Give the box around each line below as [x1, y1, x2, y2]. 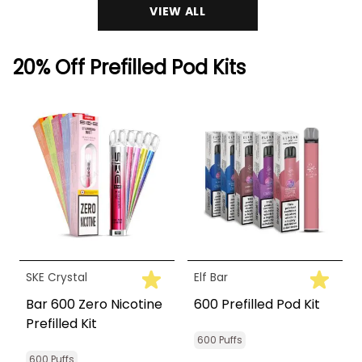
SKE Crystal [26, 270, 87, 286]
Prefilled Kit [26, 314, 97, 334]
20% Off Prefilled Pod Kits [13, 54, 246, 82]
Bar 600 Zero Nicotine [26, 295, 162, 314]
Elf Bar [194, 270, 228, 286]
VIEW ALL [149, 3, 206, 20]
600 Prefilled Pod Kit [194, 295, 320, 314]
